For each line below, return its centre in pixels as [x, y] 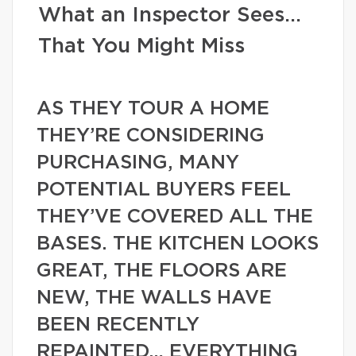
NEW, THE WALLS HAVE [154, 298]
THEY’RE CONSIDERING [151, 136]
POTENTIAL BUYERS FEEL [164, 190]
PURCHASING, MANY [138, 163]
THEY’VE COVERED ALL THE [175, 217]
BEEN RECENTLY [118, 325]
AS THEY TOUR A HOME [153, 109]
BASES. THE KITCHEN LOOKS [178, 244]
